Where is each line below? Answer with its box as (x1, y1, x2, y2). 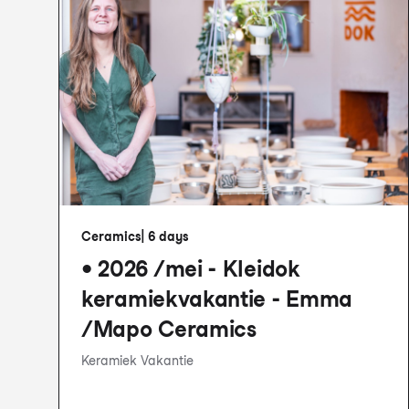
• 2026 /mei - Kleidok (81, 256, 300, 282)
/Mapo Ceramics (81, 316, 257, 342)
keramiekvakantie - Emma (81, 286, 353, 312)
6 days (148, 229, 189, 244)
